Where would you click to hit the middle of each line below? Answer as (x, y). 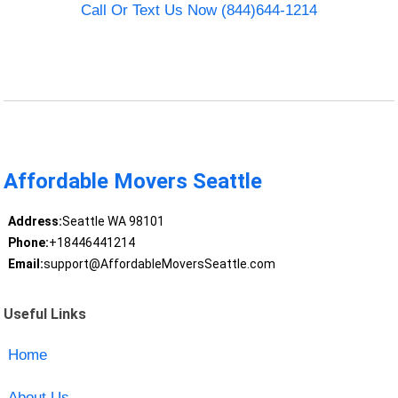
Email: (25, 264)
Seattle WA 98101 (113, 222)
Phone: (28, 243)
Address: (35, 222)
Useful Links (45, 314)
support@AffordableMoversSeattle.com (159, 264)
